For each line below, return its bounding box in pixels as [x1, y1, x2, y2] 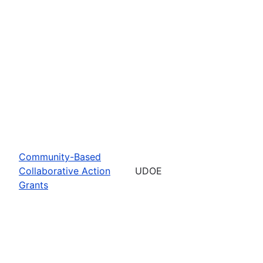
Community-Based [19, 150, 101, 163]
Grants [19, 178, 48, 191]
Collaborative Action [19, 164, 110, 177]
